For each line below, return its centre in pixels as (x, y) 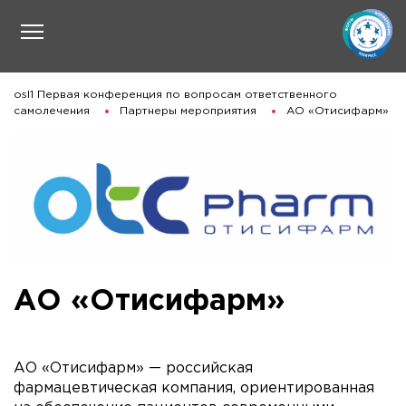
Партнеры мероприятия (188, 111)
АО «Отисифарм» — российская (133, 368)
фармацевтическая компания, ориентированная (194, 388)
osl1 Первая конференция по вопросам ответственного (175, 95)
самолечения (52, 111)
